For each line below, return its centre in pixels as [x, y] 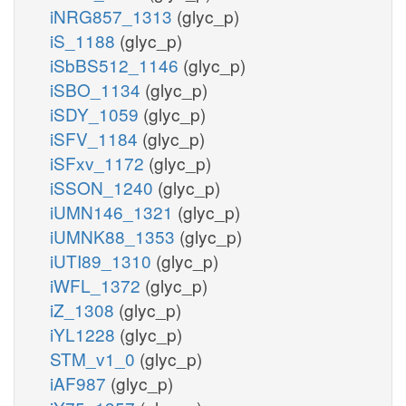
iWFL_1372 [97, 285]
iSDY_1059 [97, 113]
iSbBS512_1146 [116, 64]
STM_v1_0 [95, 358]
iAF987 [80, 382]
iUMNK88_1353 [115, 236]
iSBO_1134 [97, 89]
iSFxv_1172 [99, 162]
